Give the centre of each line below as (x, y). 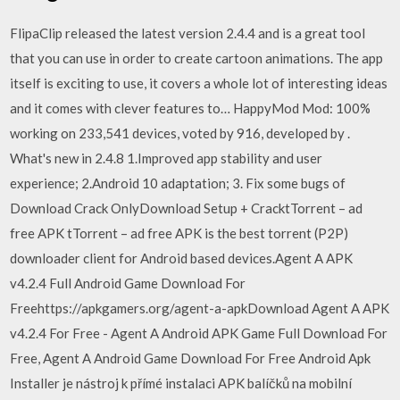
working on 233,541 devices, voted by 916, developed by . (180, 133)
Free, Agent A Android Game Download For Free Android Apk (191, 358)
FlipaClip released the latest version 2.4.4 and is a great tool (188, 33)
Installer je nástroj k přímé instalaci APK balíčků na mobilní (181, 383)
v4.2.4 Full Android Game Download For (128, 283)
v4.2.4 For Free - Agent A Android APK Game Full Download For (199, 333)
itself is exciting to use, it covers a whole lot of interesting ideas (199, 83)
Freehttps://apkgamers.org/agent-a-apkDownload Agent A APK (200, 308)
